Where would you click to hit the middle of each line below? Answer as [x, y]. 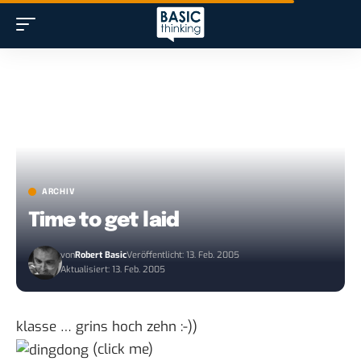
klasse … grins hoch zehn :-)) [107, 327]
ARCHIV [59, 192]
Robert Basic [101, 255]
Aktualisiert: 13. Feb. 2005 [113, 270]
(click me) [121, 350]
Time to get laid [104, 221]
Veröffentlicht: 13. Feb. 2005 [183, 255]
